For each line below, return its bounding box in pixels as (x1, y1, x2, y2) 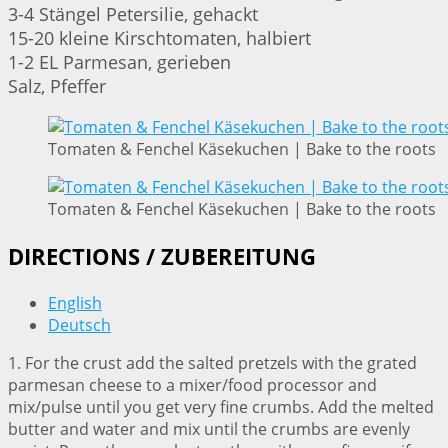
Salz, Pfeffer (8, 74, 106, 99)
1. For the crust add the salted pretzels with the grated (8, 352, 417, 375)
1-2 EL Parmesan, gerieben (8, 50, 231, 75)
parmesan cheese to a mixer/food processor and (8, 374, 377, 397)
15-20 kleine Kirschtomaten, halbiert (8, 26, 311, 51)
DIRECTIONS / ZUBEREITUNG (8, 241, 316, 271)
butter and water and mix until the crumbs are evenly (8, 418, 410, 441)
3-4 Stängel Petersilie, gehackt (8, 2, 258, 27)
